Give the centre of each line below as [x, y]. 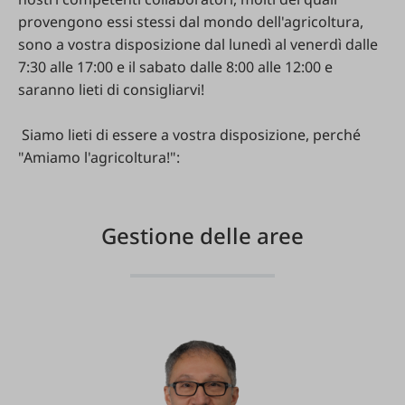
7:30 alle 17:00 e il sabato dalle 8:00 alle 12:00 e [175, 67]
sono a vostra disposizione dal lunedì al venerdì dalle [198, 44]
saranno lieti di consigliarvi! [111, 89]
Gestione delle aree [202, 235]
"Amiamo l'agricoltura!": [99, 157]
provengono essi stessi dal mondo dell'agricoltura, [191, 22]
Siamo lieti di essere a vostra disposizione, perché [189, 135]
